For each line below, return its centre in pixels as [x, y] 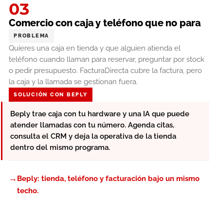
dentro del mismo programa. [60, 147]
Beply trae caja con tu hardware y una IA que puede [100, 114]
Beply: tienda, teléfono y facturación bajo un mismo [108, 178]
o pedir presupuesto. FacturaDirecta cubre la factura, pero [105, 70]
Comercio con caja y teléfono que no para [105, 23]
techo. [28, 191]
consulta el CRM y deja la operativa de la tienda [93, 136]
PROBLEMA [32, 36]
